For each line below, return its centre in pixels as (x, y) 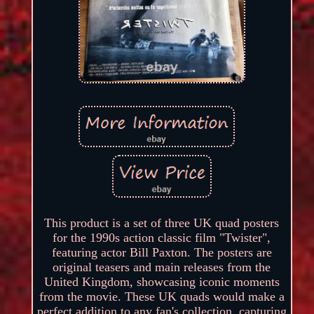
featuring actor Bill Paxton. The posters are (162, 253)
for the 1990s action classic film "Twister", (162, 238)
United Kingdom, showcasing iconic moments (162, 282)
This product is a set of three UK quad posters (162, 223)
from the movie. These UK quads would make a (162, 297)
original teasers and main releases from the (162, 267)
